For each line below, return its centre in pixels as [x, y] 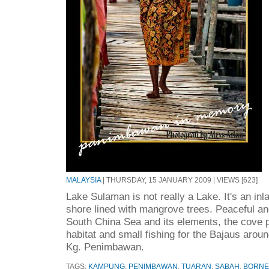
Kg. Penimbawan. [105, 246]
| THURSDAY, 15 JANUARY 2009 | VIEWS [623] [179, 180]
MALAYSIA [83, 180]
